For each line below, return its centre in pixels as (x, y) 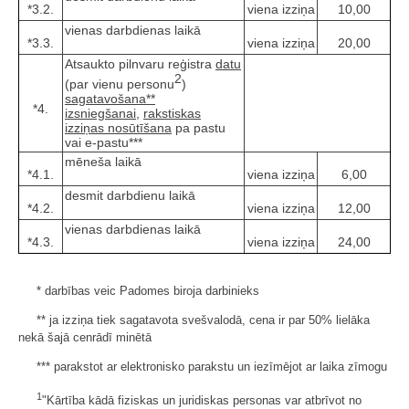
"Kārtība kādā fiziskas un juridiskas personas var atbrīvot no (202, 400)
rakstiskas (172, 113)
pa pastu (199, 127)
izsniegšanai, (102, 113)
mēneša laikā (103, 162)
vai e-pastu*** (104, 142)
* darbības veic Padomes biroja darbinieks (148, 291)
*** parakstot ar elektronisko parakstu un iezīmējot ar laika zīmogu (212, 367)
